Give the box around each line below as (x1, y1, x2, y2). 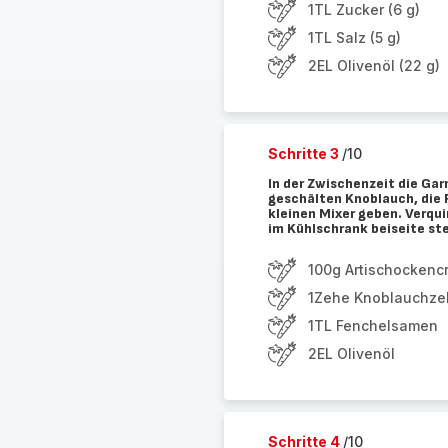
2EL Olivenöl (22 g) (307, 57, 440, 74)
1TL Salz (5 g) (307, 29, 401, 46)
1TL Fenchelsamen (307, 317, 438, 334)
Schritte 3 (267, 145, 342, 162)
